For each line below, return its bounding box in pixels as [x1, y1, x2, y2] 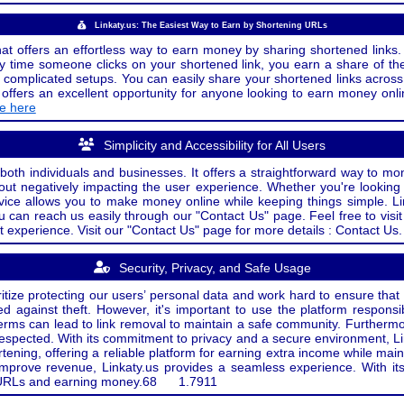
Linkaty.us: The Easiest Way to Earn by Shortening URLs [94, 21, 327, 30]
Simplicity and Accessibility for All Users [104, 138, 326, 152]
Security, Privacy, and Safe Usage [118, 261, 311, 275]
